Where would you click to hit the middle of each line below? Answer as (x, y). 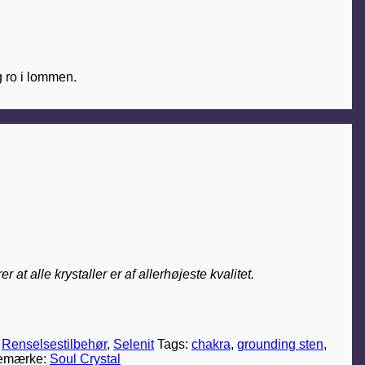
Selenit (134, 344)
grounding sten (280, 344)
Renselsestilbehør (54, 344)
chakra (211, 344)
